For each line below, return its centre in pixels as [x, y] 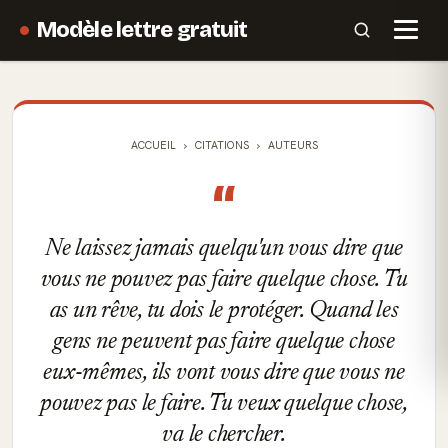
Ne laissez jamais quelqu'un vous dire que [224, 249]
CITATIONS [221, 145]
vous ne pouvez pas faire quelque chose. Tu [224, 280]
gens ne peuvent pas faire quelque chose [224, 342]
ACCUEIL [153, 145]
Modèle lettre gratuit [142, 29]
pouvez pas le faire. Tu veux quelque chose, [224, 404]
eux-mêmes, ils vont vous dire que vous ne [224, 373]
